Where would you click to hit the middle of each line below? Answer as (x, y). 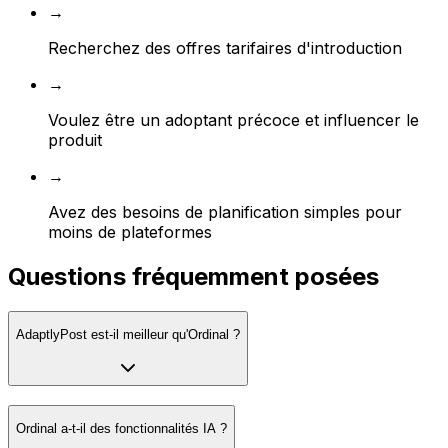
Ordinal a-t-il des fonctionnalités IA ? (121, 428)
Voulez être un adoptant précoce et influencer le (233, 120)
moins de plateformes (130, 232)
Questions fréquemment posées (193, 277)
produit (75, 140)
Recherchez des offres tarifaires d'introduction (225, 48)
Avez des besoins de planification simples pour (225, 212)
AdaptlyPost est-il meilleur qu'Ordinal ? (128, 335)
